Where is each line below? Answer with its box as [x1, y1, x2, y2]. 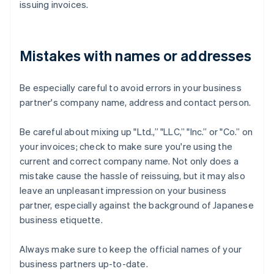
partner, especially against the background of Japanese [20, 199, 254, 212]
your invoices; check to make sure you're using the [20, 140, 233, 153]
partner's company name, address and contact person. [20, 96, 251, 109]
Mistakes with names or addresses [20, 46, 252, 65]
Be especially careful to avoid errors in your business [20, 81, 242, 94]
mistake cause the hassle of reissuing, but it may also [20, 169, 245, 182]
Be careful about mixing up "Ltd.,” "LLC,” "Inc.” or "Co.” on [20, 125, 253, 138]
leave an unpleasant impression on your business [20, 184, 227, 197]
